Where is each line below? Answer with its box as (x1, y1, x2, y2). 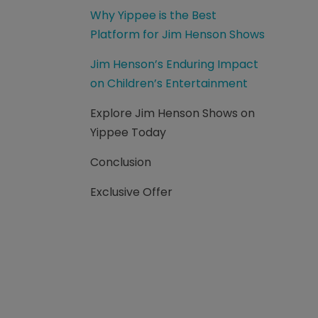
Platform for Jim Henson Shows (90, 26, 265, 43)
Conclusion (90, 154, 151, 170)
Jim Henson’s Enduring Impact (90, 56, 258, 72)
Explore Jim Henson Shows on (90, 105, 255, 121)
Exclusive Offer (90, 184, 172, 200)
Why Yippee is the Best (90, 7, 216, 23)
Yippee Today (90, 124, 166, 141)
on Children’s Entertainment (90, 75, 248, 92)
